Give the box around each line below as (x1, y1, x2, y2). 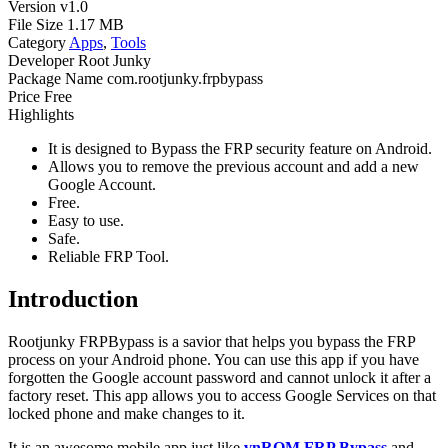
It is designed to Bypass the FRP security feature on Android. (48, 139, 432, 157)
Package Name (8, 69, 103, 87)
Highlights (8, 105, 74, 123)
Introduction (8, 285, 138, 312)
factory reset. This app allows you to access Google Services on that (8, 386, 436, 404)
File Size (8, 15, 63, 33)
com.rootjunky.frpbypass (107, 69, 263, 87)
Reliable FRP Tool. (48, 247, 169, 265)
